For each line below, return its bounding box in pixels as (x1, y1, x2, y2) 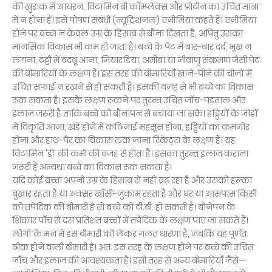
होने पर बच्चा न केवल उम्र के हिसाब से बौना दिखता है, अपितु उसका (12, 27, 243, 39)
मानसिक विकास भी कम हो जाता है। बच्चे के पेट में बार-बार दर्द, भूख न (12, 41, 251, 53)
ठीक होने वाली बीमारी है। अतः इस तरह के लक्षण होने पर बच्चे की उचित (12, 241, 253, 253)
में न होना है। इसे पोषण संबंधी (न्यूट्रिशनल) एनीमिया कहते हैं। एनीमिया (12, 14, 256, 26)
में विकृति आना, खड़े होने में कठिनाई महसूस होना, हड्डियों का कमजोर (12, 121, 250, 133)
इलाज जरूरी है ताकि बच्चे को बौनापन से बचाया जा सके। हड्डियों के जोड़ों (12, 107, 258, 120)
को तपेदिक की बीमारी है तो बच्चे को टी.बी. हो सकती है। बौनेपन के (12, 201, 235, 213)
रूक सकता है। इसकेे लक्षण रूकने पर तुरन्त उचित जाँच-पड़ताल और (12, 94, 245, 106)
